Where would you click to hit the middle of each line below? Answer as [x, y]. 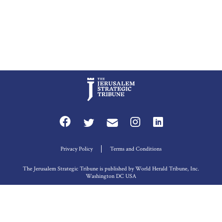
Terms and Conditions [136, 149]
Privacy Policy [77, 149]
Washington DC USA [111, 176]
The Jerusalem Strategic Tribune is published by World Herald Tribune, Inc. [111, 168]
